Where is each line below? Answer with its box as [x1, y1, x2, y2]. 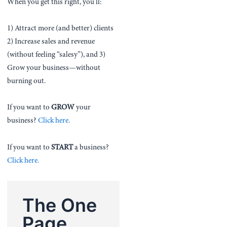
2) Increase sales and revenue [7, 38, 95, 46]
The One [22, 194, 97, 216]
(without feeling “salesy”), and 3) [7, 51, 106, 59]
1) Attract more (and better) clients [7, 25, 114, 33]
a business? [73, 143, 109, 152]
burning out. [7, 78, 46, 86]
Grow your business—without [7, 64, 101, 72]
